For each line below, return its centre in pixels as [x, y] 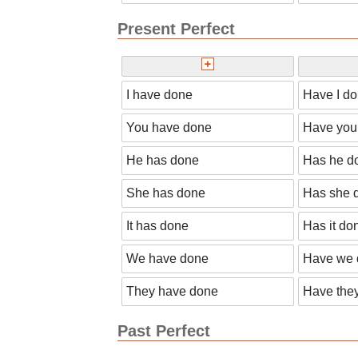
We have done [167, 259]
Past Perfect [164, 331]
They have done [172, 292]
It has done [157, 226]
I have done [159, 95]
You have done [169, 128]
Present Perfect [176, 28]
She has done [166, 193]
